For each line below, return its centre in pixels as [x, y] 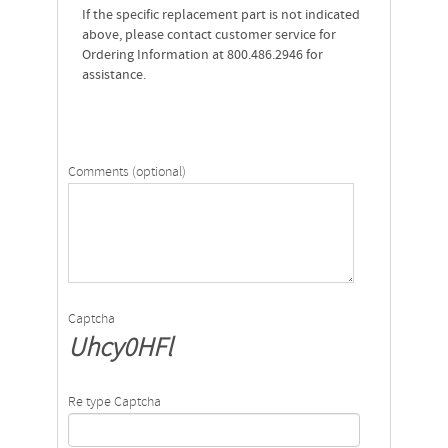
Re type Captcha [114, 403]
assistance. [113, 75]
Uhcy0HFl [119, 349]
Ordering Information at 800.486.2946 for [202, 55]
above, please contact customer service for [208, 35]
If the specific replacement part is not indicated [220, 15]
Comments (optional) [126, 173]
